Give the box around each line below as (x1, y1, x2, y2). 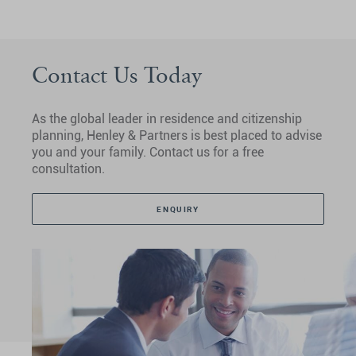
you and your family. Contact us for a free (32, 145, 264, 161)
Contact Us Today (32, 61, 203, 89)
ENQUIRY (157, 203, 199, 215)
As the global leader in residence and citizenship (32, 111, 302, 127)
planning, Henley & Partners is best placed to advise (32, 128, 322, 144)
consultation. (32, 161, 105, 177)
